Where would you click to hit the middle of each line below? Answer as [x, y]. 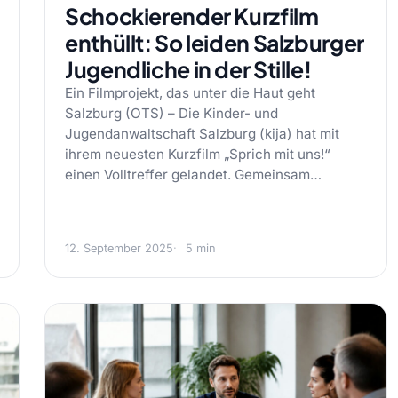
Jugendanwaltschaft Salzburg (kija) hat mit [202, 134]
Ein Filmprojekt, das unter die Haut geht [190, 93]
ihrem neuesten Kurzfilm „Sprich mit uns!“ [198, 154]
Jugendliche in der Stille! [188, 69]
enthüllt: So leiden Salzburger [215, 43]
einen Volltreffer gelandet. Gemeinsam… [193, 175]
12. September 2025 [119, 248]
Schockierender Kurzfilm [192, 16]
